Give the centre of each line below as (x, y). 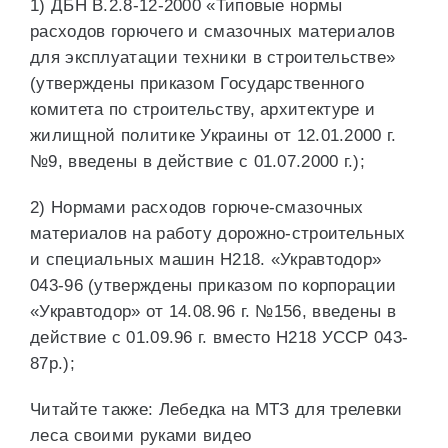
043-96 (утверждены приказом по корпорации (213, 285)
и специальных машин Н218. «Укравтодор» (206, 259)
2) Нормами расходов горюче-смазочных (197, 207)
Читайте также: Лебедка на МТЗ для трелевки (216, 409)
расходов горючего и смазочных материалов (212, 31)
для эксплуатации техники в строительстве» (213, 57)
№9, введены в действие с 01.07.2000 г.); (197, 161)
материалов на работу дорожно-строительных (218, 233)
